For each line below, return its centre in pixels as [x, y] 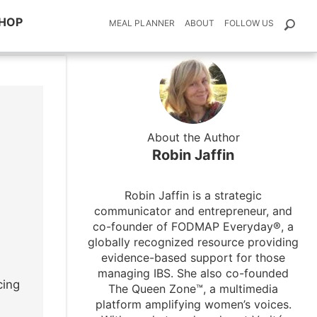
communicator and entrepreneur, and [194, 211]
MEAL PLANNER [142, 23]
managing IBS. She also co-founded [194, 273]
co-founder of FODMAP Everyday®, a [194, 226]
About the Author [193, 137]
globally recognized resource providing [194, 242]
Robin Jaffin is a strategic [194, 195]
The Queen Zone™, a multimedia [194, 289]
